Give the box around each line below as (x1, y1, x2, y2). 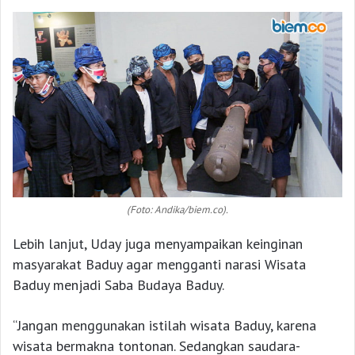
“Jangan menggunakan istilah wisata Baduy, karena (13, 315, 316, 334)
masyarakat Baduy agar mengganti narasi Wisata (13, 254, 306, 273)
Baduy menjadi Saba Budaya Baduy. (13, 275, 224, 294)
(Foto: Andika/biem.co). (127, 202, 228, 216)
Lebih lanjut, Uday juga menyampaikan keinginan (13, 234, 303, 253)
